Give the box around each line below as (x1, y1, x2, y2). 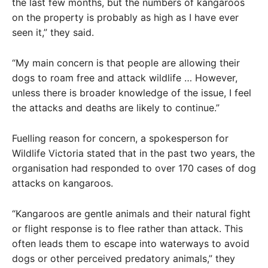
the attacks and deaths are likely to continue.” (12, 102, 220, 114)
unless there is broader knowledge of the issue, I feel (12, 87, 251, 99)
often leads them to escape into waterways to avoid (12, 237, 249, 249)
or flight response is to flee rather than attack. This (12, 223, 243, 234)
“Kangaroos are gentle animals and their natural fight (12, 208, 251, 220)
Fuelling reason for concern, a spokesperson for (12, 132, 229, 144)
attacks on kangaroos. (12, 177, 113, 189)
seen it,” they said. (12, 26, 94, 38)
